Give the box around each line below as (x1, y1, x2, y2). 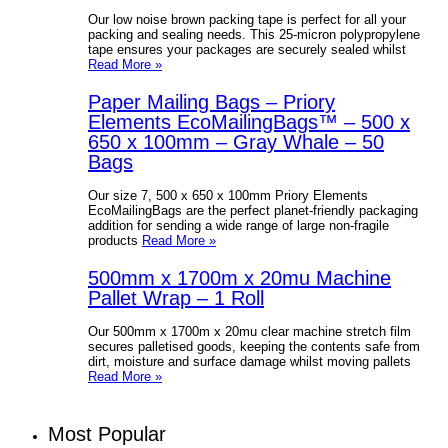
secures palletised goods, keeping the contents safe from (88, 338, 420, 354)
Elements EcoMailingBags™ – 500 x (88, 110, 410, 133)
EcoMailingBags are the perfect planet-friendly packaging (88, 202, 418, 218)
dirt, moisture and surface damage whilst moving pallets (88, 353, 411, 369)
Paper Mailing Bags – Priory (88, 90, 335, 113)
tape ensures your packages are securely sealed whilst (88, 41, 406, 57)
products (88, 232, 142, 248)
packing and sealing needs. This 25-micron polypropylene (88, 26, 420, 42)
